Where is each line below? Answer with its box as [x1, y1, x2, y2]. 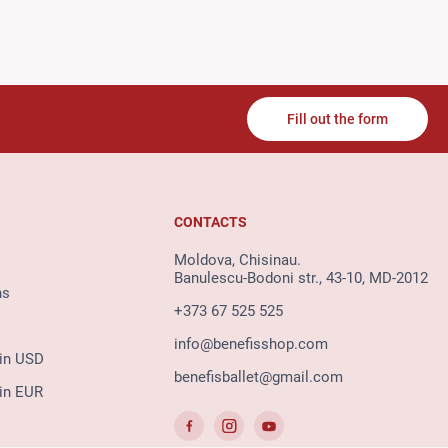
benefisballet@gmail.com [173, 368, 343, 387]
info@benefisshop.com [173, 335, 328, 354]
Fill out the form [287, 111, 388, 128]
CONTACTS [173, 214, 247, 231]
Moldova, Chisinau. [173, 251, 301, 270]
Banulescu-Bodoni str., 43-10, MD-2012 [173, 269, 428, 288]
